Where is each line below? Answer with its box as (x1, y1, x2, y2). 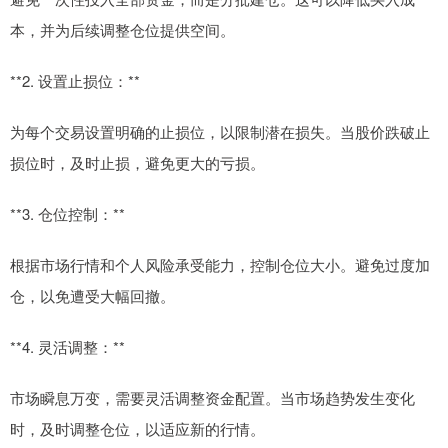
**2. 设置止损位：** (10, 70, 140, 92)
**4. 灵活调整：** (10, 336, 125, 358)
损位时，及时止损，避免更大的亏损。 (10, 152, 265, 174)
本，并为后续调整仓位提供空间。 (10, 19, 235, 41)
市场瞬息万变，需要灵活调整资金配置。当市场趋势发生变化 (10, 387, 415, 409)
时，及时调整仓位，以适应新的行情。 (10, 418, 265, 440)
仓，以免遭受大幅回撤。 (10, 285, 175, 307)
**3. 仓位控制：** (10, 203, 125, 225)
